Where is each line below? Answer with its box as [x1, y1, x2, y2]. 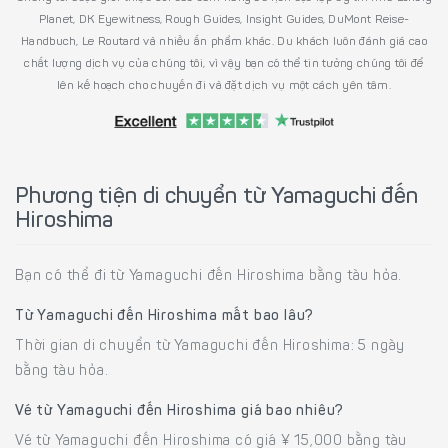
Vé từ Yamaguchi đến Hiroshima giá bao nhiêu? [15, 404, 345, 419]
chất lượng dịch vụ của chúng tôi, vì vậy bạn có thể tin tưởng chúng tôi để [24, 57, 424, 70]
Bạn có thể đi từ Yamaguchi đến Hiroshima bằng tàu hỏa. [15, 269, 403, 284]
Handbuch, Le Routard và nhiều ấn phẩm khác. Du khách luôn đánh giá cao [21, 35, 427, 48]
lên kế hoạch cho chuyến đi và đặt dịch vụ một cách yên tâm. [57, 79, 391, 92]
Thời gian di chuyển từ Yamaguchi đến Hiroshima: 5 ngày [15, 339, 406, 354]
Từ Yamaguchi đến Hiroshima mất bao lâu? [15, 309, 315, 324]
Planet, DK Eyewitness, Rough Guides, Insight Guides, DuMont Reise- [38, 13, 410, 26]
